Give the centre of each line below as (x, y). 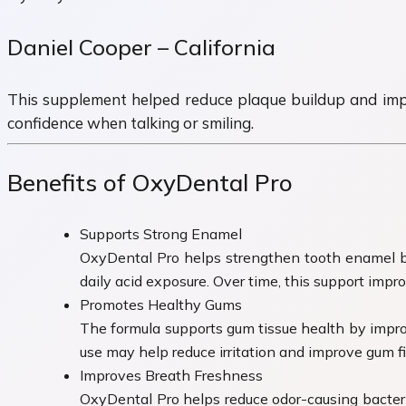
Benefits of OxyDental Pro (150, 183)
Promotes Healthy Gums (161, 304)
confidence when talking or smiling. (130, 123)
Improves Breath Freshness (171, 375)
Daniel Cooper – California (141, 48)
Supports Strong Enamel (161, 233)
